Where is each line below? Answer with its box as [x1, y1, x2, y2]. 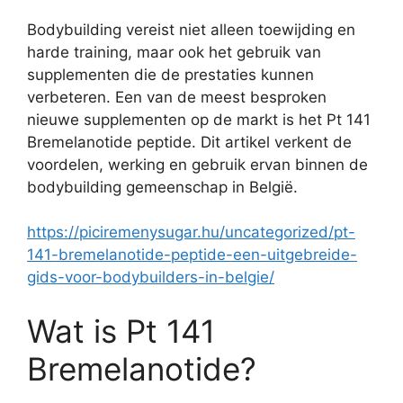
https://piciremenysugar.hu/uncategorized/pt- [27, 223, 355, 242]
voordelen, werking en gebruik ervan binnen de [27, 155, 368, 174]
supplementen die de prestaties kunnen [27, 65, 314, 84]
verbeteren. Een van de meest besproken [27, 87, 327, 106]
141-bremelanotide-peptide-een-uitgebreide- [27, 246, 357, 264]
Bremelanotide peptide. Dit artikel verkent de [27, 132, 352, 151]
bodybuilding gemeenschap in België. [27, 177, 298, 196]
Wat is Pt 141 [27, 311, 215, 350]
